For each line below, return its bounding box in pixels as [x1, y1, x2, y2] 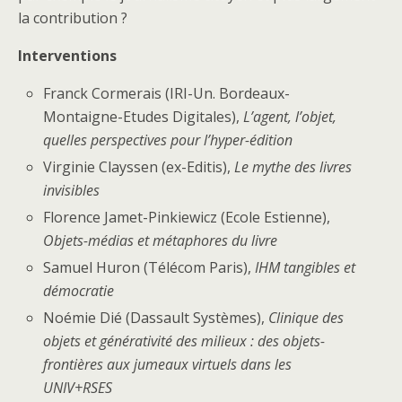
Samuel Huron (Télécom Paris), [43, 258, 256, 278]
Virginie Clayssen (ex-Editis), [43, 156, 235, 177]
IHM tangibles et [255, 258, 356, 278]
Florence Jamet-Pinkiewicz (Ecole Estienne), [43, 207, 331, 228]
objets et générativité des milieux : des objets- [43, 331, 326, 352]
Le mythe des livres [234, 156, 353, 177]
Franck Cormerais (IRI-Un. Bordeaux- [43, 83, 291, 103]
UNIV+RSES [43, 378, 113, 398]
